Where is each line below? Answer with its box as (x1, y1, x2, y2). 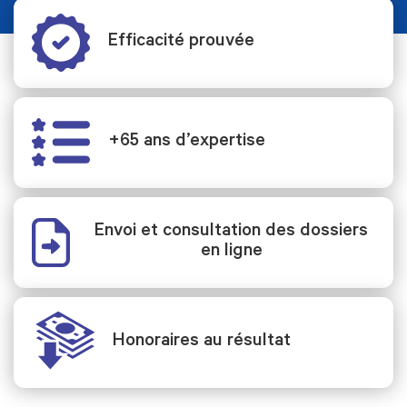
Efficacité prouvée (108, 32, 254, 53)
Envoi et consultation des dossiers (94, 222, 369, 243)
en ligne (200, 242, 263, 263)
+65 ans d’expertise (108, 132, 265, 153)
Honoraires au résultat (112, 332, 291, 352)
